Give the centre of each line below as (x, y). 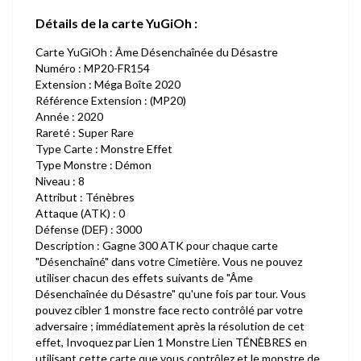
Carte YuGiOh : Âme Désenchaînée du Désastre (157, 52)
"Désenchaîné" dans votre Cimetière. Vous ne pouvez (169, 261)
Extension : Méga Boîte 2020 (108, 84)
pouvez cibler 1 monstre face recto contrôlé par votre (169, 310)
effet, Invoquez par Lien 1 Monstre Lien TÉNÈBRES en (171, 342)
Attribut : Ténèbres (85, 197)
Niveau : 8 (60, 181)
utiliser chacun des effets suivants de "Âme (144, 278)
